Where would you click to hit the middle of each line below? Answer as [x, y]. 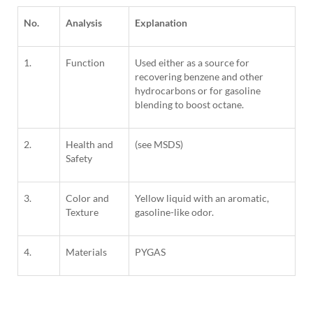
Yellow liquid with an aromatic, [202, 198]
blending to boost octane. [189, 105]
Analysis [84, 23]
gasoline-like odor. [174, 212]
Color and [87, 198]
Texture [82, 212]
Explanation [161, 23]
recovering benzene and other [199, 77]
